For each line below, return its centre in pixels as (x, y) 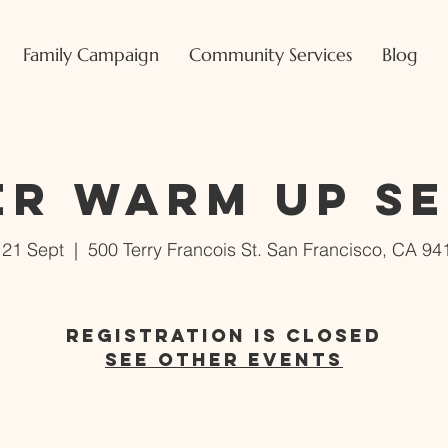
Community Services (270, 54)
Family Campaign (91, 54)
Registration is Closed (224, 335)
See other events (224, 359)
